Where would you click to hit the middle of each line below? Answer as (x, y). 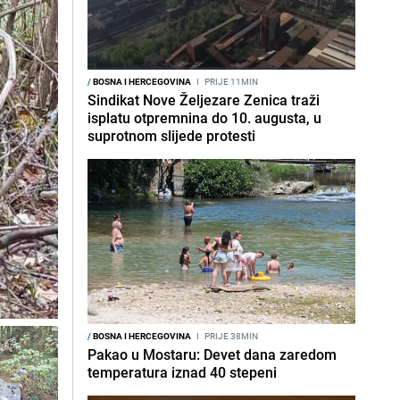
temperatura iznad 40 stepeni (182, 372)
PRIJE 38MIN (230, 336)
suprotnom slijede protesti (171, 136)
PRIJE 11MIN (230, 81)
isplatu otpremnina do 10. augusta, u (204, 118)
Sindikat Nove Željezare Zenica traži (204, 100)
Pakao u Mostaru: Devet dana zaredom (212, 354)
